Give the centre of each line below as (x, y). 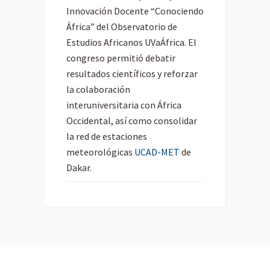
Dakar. (79, 168)
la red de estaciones (107, 137)
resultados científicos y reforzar (132, 74)
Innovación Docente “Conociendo (135, 11)
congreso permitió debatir (121, 58)
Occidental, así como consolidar (132, 121)
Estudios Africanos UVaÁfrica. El (131, 42)
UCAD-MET (157, 152)
